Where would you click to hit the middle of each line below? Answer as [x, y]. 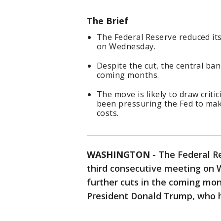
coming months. [128, 75]
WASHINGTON [118, 155]
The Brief [108, 21]
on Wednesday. [126, 47]
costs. [108, 113]
